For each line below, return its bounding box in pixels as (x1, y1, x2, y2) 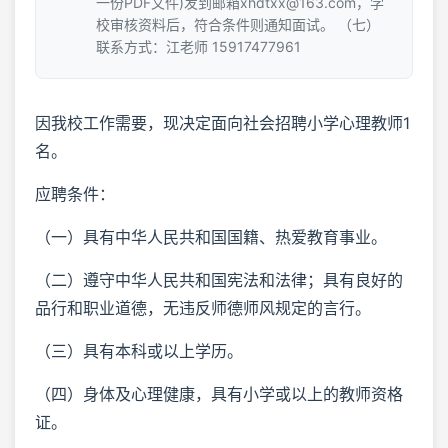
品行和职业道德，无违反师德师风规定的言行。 (35, 298, 371, 318)
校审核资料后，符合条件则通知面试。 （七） (96, 16, 380, 33)
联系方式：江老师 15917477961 (96, 38, 301, 55)
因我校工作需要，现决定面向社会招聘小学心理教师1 (35, 113, 410, 133)
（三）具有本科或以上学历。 (35, 341, 243, 361)
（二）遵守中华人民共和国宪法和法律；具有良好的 (35, 270, 403, 290)
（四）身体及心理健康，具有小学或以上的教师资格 (35, 384, 403, 404)
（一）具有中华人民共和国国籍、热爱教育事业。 (35, 227, 387, 247)
